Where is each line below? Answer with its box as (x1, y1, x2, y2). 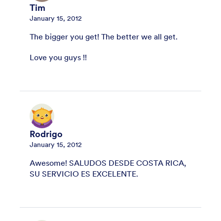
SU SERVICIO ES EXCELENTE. (30, 168, 138, 179)
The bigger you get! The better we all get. (30, 31, 178, 41)
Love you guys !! (30, 52, 87, 62)
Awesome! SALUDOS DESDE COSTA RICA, (30, 157, 186, 168)
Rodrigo (30, 128, 63, 140)
